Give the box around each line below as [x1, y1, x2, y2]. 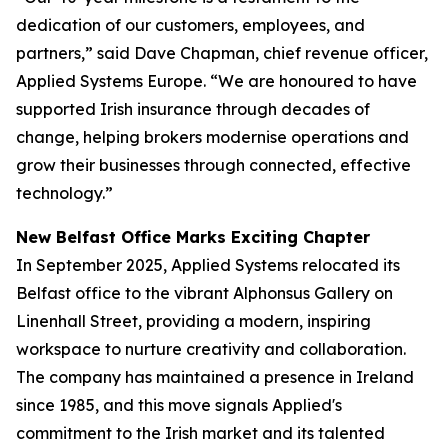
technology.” [16, 183, 117, 203]
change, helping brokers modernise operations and [16, 127, 409, 147]
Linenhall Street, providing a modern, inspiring [16, 311, 371, 331]
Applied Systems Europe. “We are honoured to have [16, 71, 417, 91]
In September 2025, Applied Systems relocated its [16, 255, 400, 275]
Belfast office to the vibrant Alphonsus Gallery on [16, 283, 393, 303]
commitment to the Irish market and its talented [16, 423, 385, 443]
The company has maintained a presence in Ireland [16, 367, 414, 387]
